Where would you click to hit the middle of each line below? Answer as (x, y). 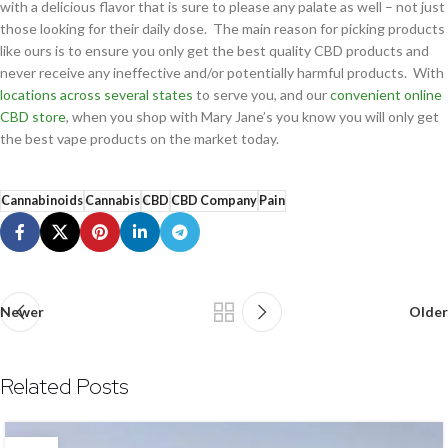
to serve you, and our (261, 95)
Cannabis (112, 201)
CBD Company (214, 201)
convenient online (386, 95)
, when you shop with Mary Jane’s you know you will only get (252, 117)
